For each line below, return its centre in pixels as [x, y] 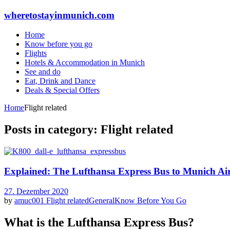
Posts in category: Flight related [89, 130]
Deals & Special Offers [62, 90]
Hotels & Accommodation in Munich [85, 63]
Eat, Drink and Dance [60, 81]
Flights [36, 53]
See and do [43, 72]
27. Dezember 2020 [36, 191]
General [102, 200]
